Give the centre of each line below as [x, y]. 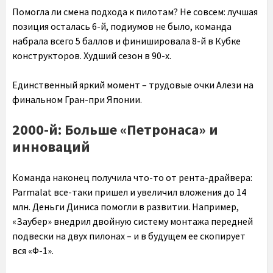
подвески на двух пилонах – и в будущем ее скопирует [129, 236]
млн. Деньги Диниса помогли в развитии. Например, [126, 206]
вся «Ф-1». [33, 250]
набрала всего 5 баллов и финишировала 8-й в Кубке [126, 41]
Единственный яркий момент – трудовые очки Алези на [133, 84]
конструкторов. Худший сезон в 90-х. [92, 55]
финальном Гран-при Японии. [77, 99]
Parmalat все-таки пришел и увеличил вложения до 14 [129, 192]
